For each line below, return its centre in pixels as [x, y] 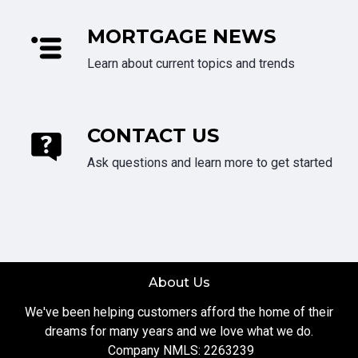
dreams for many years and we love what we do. [179, 332]
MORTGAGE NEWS [181, 37]
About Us [179, 283]
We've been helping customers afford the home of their [179, 312]
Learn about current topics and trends [191, 64]
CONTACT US [153, 136]
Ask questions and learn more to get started [210, 163]
